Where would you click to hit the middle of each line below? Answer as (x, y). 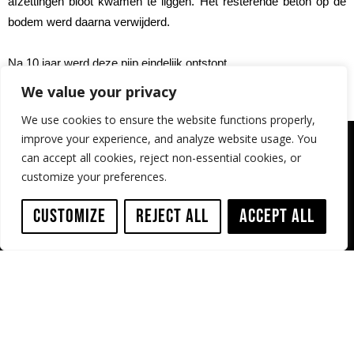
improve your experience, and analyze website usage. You (169, 139)
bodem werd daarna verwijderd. (89, 21)
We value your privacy (99, 92)
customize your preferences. (94, 177)
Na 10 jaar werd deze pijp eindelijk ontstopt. (119, 62)
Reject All (173, 216)
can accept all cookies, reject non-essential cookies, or (161, 158)
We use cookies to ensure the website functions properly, (168, 120)
